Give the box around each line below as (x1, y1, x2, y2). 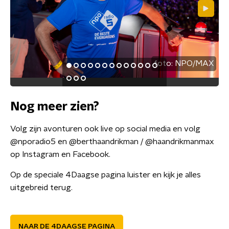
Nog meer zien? (10, 101, 99, 113)
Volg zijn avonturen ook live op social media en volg (10, 125, 200, 133)
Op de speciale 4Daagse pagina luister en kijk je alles (10, 171, 201, 179)
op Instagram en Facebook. (10, 150, 110, 158)
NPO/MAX (175, 59, 214, 67)
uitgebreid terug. (10, 184, 73, 192)
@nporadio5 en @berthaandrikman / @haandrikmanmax (10, 138, 214, 146)
